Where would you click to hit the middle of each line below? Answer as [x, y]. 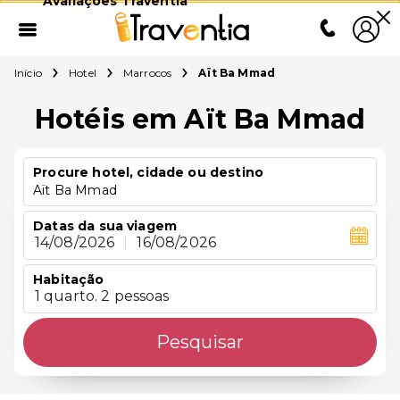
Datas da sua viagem [105, 226]
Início [28, 73]
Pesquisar [200, 342]
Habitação [69, 279]
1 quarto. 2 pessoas [102, 296]
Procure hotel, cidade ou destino [148, 172]
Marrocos [147, 73]
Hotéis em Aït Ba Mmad [200, 119]
